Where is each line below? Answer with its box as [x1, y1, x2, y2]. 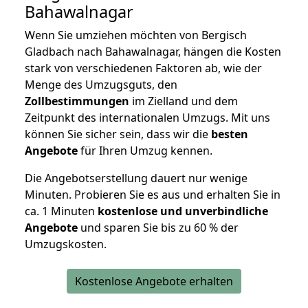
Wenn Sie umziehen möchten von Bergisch [25, 27, 247, 43]
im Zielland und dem [129, 93, 238, 109]
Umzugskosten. [25, 236, 107, 252]
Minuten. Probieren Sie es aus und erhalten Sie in [25, 187, 280, 203]
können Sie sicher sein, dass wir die [25, 126, 211, 142]
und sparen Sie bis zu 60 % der [78, 220, 239, 236]
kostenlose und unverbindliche [98, 203, 268, 219]
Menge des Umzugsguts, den [25, 77, 177, 93]
